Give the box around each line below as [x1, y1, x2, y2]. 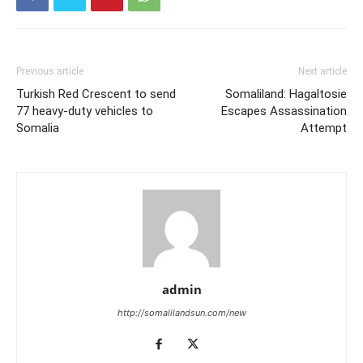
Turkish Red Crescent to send [16, 87, 176, 101]
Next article [298, 66, 347, 77]
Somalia [16, 121, 59, 135]
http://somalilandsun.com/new [117, 307, 246, 318]
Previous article [16, 66, 83, 77]
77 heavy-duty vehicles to [16, 104, 153, 118]
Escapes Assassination [221, 104, 347, 118]
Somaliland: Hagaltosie [225, 87, 347, 101]
